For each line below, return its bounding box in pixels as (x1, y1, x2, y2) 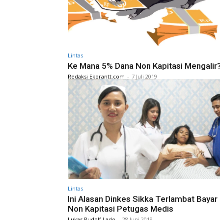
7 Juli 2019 (132, 72, 157, 80)
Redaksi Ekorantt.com (68, 72, 125, 80)
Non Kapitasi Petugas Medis (68, 204, 173, 214)
